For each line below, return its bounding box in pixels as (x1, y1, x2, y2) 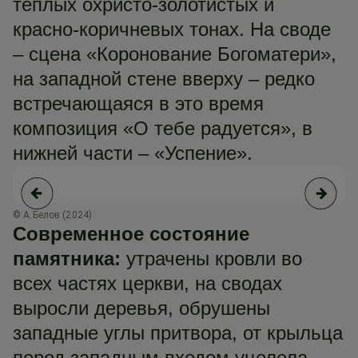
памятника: (13, 248, 121, 269)
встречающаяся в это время (13, 93, 264, 114)
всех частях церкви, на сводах (13, 272, 282, 294)
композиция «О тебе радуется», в (13, 117, 312, 139)
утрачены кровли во (121, 248, 302, 269)
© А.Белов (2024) (13, 209, 93, 221)
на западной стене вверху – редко (13, 68, 315, 89)
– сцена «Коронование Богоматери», (13, 43, 336, 65)
